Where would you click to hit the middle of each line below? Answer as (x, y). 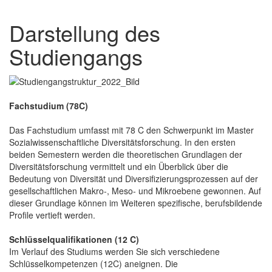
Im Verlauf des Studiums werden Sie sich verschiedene (114, 251)
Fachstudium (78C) (49, 105)
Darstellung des (85, 32)
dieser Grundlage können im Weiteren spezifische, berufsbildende (136, 202)
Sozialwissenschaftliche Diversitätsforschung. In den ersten (122, 142)
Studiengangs (76, 56)
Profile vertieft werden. (52, 215)
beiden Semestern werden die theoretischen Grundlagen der (126, 154)
